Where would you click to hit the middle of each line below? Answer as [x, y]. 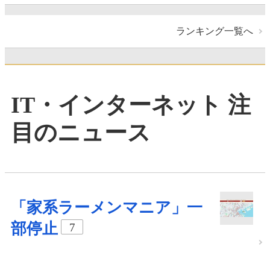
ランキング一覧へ [215, 31]
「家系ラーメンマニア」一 [107, 208]
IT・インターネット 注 [131, 105]
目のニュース [81, 132]
